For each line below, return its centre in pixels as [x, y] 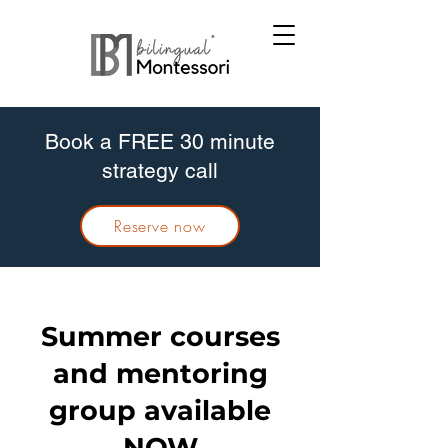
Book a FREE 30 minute [160, 141]
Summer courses [160, 336]
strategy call [160, 170]
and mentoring [160, 373]
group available [160, 410]
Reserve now [160, 225]
